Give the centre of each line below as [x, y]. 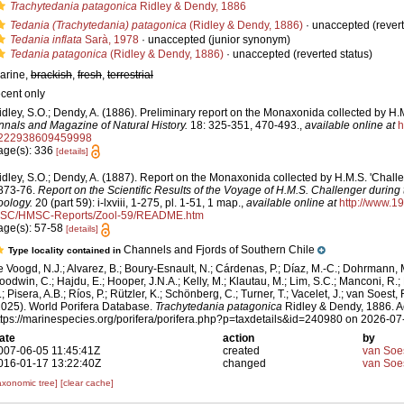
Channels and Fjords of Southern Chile [219, 249]
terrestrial [130, 75]
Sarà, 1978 [110, 40]
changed [245, 363]
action [239, 338]
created [242, 350]
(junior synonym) [248, 40]
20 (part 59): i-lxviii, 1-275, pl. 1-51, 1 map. [137, 203]
